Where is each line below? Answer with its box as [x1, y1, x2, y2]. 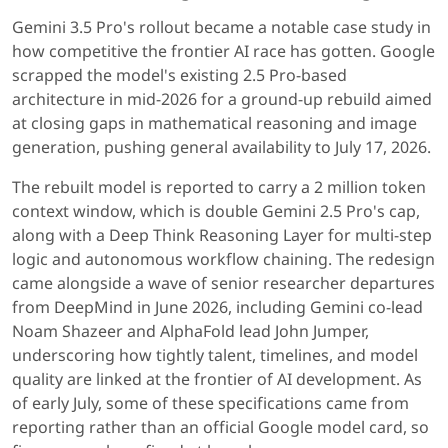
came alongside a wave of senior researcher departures [12, 272, 435, 295]
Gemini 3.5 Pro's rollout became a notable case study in [12, 16, 431, 39]
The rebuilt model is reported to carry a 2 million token [12, 176, 426, 199]
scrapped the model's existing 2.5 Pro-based [12, 64, 347, 87]
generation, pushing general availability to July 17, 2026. [12, 136, 431, 159]
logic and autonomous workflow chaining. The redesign [12, 248, 435, 271]
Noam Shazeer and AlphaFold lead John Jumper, [12, 320, 369, 343]
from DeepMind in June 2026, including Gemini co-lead [12, 296, 423, 319]
